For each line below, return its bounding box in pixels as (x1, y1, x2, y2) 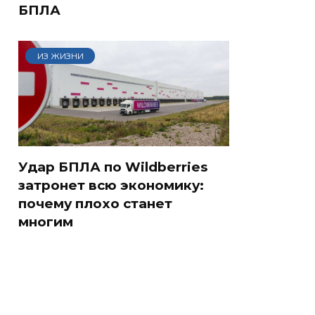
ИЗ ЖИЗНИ (37, 50, 84, 61)
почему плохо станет (18, 195, 172, 212)
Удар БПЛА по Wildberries (18, 159, 207, 176)
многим (18, 214, 73, 231)
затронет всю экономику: (18, 177, 204, 194)
